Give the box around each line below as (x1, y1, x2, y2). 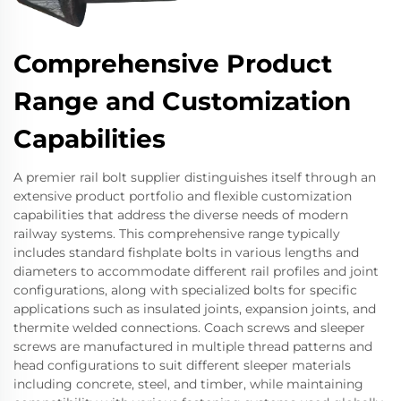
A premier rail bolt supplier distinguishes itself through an (13, 169, 376, 186)
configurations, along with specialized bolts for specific (13, 282, 357, 299)
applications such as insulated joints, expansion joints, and (13, 301, 376, 318)
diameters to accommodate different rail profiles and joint (13, 263, 379, 280)
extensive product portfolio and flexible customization (13, 188, 352, 205)
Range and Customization (13, 86, 351, 117)
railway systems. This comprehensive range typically (13, 226, 340, 243)
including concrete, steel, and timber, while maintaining (13, 376, 363, 393)
